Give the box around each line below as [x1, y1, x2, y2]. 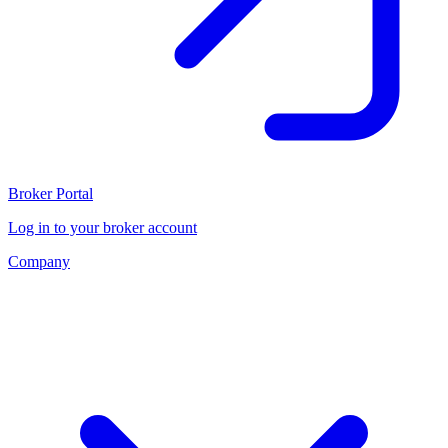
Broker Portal [8, 184, 93, 202]
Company [8, 252, 70, 270]
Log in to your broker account [8, 218, 197, 236]
